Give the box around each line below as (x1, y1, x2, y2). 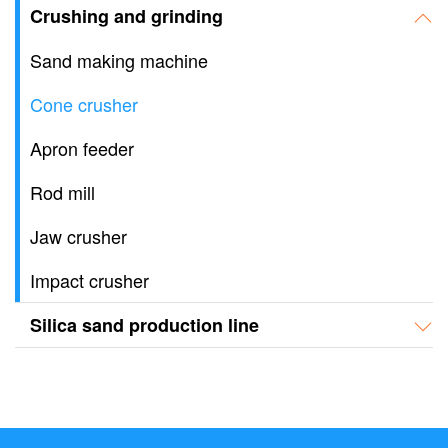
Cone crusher (30, 90, 138, 117)
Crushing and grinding (30, 2, 223, 29)
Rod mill (30, 178, 95, 205)
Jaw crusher (30, 222, 127, 249)
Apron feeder (30, 134, 134, 161)
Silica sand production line (30, 311, 259, 338)
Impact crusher (30, 266, 149, 293)
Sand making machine (30, 46, 208, 73)
